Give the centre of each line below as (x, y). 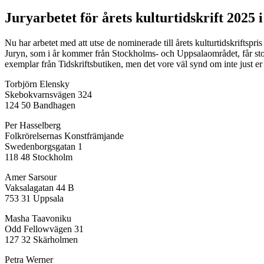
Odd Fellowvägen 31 (44, 229)
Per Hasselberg (33, 125)
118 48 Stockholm (39, 157)
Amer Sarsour (31, 177)
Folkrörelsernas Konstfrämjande (64, 136)
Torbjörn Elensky (37, 84)
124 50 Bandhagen (40, 105)
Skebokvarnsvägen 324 (48, 94)
